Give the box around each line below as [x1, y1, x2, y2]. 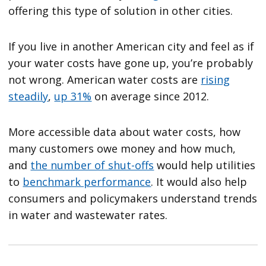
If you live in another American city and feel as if [8, 39, 255, 54]
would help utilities [154, 158, 256, 173]
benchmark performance [23, 175, 151, 189]
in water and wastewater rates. [8, 208, 168, 223]
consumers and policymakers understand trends [8, 191, 258, 206]
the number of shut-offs [30, 158, 154, 173]
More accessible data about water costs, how [8, 125, 241, 140]
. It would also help [151, 175, 248, 189]
